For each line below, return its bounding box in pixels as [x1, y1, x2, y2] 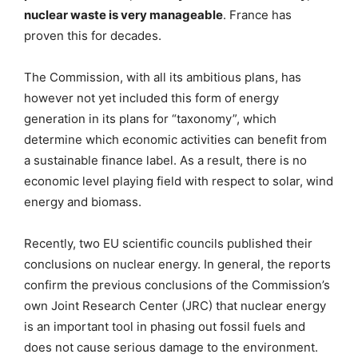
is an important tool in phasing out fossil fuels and [24, 318, 305, 334]
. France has [223, 6, 292, 22]
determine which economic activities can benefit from [24, 131, 327, 147]
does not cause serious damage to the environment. [24, 339, 318, 355]
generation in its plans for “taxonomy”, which [24, 110, 276, 126]
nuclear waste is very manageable [24, 6, 223, 22]
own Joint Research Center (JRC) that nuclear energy [24, 297, 326, 313]
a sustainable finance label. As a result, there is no [24, 152, 307, 168]
